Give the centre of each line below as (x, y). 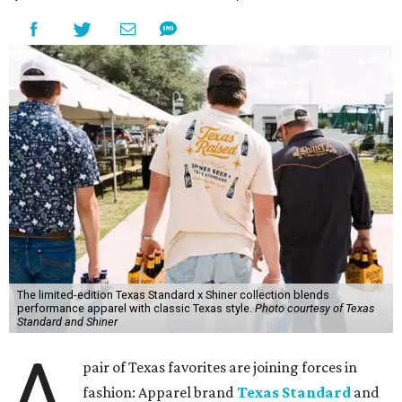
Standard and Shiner (67, 321)
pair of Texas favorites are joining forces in (220, 367)
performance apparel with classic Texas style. (135, 308)
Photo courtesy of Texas (314, 308)
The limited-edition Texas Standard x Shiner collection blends (173, 294)
